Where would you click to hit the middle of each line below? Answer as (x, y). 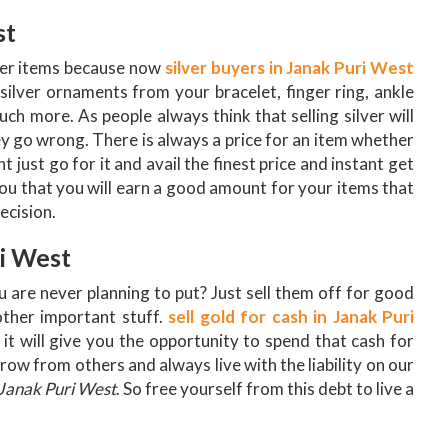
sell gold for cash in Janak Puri (291, 316)
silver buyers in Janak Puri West (289, 67)
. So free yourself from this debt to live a (265, 388)
